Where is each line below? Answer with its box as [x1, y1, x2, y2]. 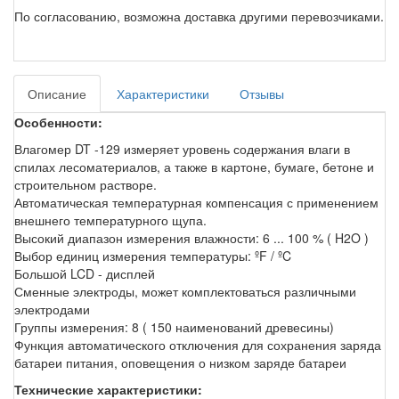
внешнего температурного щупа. [14, 210, 210, 229]
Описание [28, 84, 86, 102]
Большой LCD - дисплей [14, 264, 159, 282]
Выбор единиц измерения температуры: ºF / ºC [14, 246, 295, 265]
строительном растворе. [14, 175, 160, 193]
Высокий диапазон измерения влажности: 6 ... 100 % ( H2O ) [14, 228, 372, 247]
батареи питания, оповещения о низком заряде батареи [14, 353, 346, 371]
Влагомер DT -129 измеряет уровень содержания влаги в [14, 139, 350, 158]
